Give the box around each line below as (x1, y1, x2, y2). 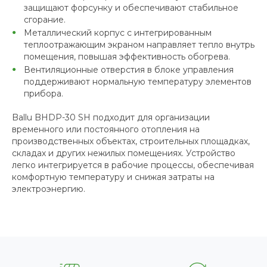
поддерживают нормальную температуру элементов (24, 76, 252, 87)
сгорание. (24, 14, 66, 25)
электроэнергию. (12, 183, 85, 194)
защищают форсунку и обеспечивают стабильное (24, 2, 238, 13)
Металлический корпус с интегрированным (24, 27, 212, 38)
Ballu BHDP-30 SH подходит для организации (12, 111, 210, 123)
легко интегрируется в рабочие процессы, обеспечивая (12, 159, 254, 170)
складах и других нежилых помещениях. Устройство (12, 147, 235, 159)
